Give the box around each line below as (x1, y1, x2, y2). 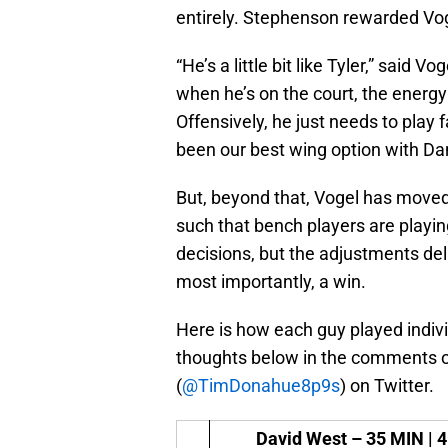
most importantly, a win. (176, 271, 366, 293)
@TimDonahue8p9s (182, 375, 340, 397)
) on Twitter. (340, 375, 434, 397)
